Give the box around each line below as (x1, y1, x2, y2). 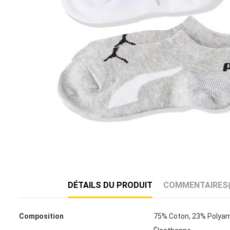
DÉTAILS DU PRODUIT (68, 180, 152, 190)
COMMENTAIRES (163, 180, 228, 190)
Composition (19, 212, 64, 221)
